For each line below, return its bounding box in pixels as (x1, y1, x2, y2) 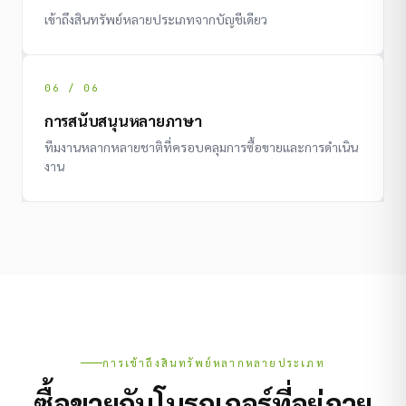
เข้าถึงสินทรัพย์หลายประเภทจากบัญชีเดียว (44, 10, 267, 27)
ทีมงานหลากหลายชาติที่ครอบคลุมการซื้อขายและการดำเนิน (44, 138, 358, 155)
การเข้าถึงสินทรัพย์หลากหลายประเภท (102, 355, 325, 370)
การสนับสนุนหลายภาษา (44, 110, 202, 130)
